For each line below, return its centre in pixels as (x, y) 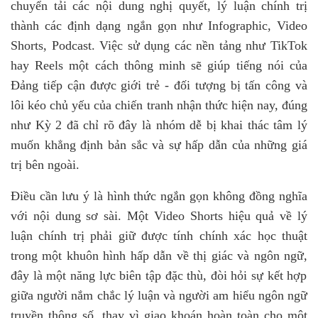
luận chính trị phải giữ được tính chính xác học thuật (159, 236)
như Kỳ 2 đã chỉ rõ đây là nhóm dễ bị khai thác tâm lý (159, 125)
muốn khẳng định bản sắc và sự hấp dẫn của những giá (159, 145)
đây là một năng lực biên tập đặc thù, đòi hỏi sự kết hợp (159, 275)
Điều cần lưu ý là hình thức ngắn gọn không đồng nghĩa (159, 196)
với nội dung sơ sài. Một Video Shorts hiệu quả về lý (159, 216)
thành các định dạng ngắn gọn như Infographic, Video (159, 26)
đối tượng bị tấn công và (241, 85)
